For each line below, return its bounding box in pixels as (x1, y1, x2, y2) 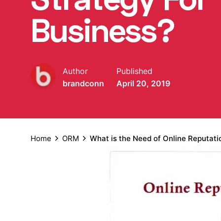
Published (116, 66, 152, 76)
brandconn (63, 78, 104, 88)
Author (63, 66, 88, 76)
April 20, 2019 (116, 78, 170, 88)
